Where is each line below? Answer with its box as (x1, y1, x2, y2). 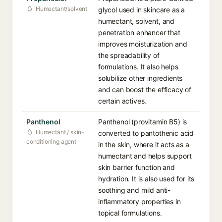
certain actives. (98, 97, 147, 105)
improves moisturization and (98, 40, 187, 48)
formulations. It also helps (98, 62, 178, 71)
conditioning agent (26, 138, 76, 145)
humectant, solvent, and (98, 17, 175, 25)
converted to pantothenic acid (98, 129, 194, 137)
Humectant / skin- (36, 128, 85, 136)
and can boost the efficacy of (98, 85, 192, 94)
